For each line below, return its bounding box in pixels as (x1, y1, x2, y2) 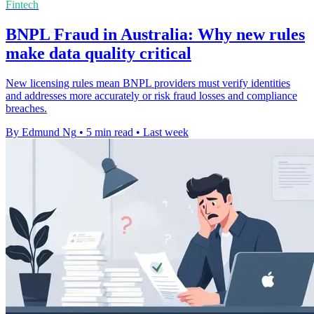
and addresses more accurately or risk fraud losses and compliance (6, 89, 297, 102)
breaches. (6, 102, 47, 114)
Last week (143, 125, 189, 138)
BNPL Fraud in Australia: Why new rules (6, 25, 305, 43)
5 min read (86, 125, 133, 138)
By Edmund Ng (6, 125, 76, 138)
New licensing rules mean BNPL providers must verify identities (6, 76, 290, 89)
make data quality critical (6, 43, 191, 62)
